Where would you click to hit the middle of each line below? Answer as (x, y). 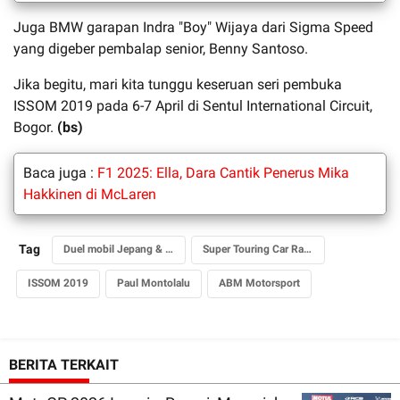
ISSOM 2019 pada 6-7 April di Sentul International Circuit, (193, 105)
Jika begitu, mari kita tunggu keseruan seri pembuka (178, 84)
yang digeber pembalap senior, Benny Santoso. (161, 48)
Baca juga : (60, 172)
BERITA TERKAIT (64, 364)
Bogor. (33, 127)
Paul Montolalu (154, 283)
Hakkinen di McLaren (90, 194)
